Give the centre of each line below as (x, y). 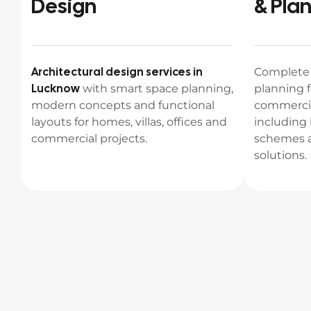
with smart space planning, (157, 89)
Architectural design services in (117, 72)
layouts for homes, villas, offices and (129, 122)
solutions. (280, 155)
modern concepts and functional (123, 105)
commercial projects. (89, 138)
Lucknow (56, 89)
